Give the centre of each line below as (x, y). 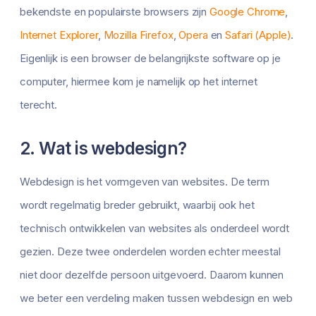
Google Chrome (247, 12)
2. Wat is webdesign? (103, 148)
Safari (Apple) (258, 35)
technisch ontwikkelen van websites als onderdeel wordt (154, 229)
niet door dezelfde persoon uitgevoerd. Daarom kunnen (152, 275)
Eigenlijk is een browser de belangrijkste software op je (150, 59)
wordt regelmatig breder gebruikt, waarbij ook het (137, 205)
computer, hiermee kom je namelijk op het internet (139, 82)
